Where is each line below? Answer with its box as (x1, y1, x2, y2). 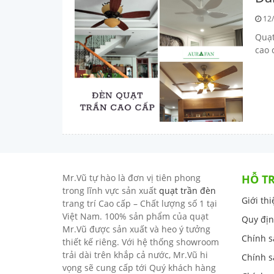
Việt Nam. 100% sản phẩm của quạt (62, 210, 209, 223)
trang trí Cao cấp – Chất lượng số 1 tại (62, 198, 217, 210)
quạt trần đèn (159, 185, 216, 197)
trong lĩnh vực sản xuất (62, 185, 159, 197)
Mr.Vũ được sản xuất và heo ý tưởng (62, 223, 210, 235)
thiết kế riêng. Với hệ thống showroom (62, 236, 219, 248)
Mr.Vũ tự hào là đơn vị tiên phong (62, 172, 201, 184)
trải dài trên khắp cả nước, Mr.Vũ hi (62, 249, 208, 261)
